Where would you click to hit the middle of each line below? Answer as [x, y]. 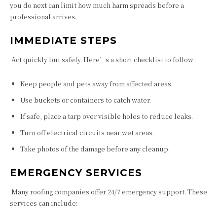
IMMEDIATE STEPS [63, 40]
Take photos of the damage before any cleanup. [95, 149]
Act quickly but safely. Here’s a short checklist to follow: [102, 59]
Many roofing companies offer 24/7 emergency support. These [109, 192]
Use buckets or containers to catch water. [86, 100]
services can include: [44, 203]
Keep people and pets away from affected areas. [96, 84]
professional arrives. [43, 17]
